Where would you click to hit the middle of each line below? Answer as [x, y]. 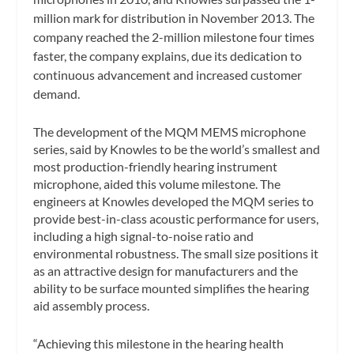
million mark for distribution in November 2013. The [174, 17]
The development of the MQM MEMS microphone [170, 132]
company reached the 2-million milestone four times [174, 36]
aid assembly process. [92, 306]
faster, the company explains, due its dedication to [168, 55]
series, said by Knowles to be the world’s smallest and [177, 149]
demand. [58, 93]
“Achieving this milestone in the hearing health [159, 343]
